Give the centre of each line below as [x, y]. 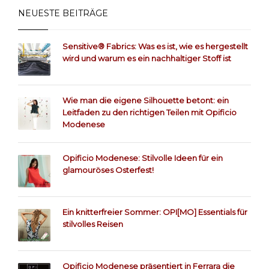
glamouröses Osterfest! [108, 170]
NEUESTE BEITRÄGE [63, 13]
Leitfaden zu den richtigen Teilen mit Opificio [150, 112]
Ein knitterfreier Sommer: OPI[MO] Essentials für [155, 212]
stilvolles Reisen [93, 224]
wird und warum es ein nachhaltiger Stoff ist [147, 58]
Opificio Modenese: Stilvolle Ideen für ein [143, 158]
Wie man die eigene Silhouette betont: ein [146, 100]
